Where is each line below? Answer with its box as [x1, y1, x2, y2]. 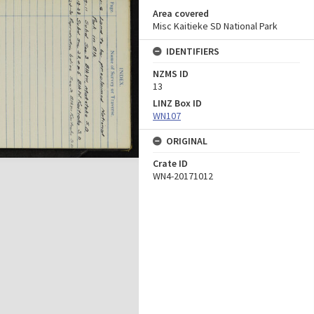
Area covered [153, 7, 209, 20]
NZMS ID [153, 67, 189, 80]
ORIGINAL [166, 135, 207, 147]
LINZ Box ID [153, 97, 202, 109]
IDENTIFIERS [166, 45, 219, 57]
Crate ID [153, 157, 188, 170]
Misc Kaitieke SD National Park [153, 20, 278, 32]
